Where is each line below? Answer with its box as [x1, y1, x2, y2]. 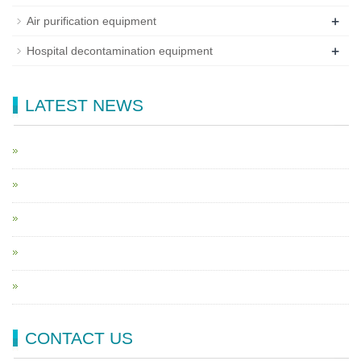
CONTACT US [25, 328, 133, 347]
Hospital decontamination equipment [27, 44, 213, 57]
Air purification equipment [27, 14, 156, 27]
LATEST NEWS [25, 95, 143, 114]
